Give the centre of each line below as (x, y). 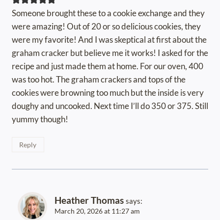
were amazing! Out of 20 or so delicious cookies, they (106, 26)
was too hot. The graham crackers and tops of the (99, 79)
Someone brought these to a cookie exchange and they (108, 13)
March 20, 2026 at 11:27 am (97, 211)
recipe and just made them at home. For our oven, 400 (108, 66)
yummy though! (40, 119)
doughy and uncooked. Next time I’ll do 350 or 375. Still (110, 106)
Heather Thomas (89, 200)
